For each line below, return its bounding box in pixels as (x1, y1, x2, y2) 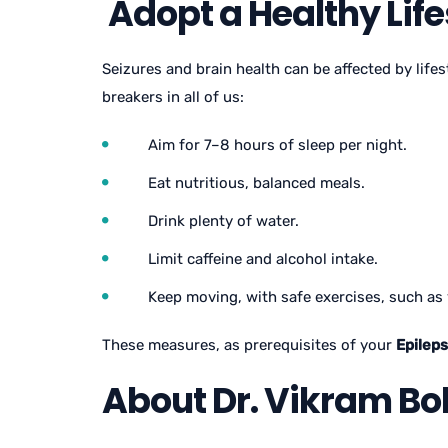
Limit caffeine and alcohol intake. (148, 250, 378, 268)
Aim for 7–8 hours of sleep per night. (148, 136, 407, 154)
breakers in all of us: (102, 88, 244, 106)
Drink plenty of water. (148, 212, 299, 230)
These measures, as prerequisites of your (102, 336, 396, 354)
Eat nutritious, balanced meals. (148, 174, 365, 192)
